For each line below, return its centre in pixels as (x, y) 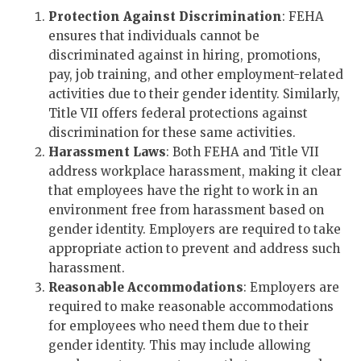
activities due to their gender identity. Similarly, (194, 94)
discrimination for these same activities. (172, 133)
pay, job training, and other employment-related (196, 75)
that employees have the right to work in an (183, 191)
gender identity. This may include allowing (180, 345)
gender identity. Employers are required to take (195, 229)
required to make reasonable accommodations (191, 307)
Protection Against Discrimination (165, 17)
